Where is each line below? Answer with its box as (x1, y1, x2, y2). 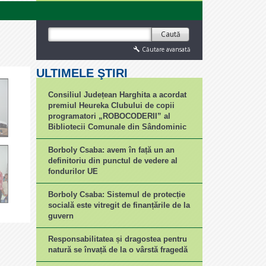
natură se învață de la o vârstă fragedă (48, 245, 188, 254)
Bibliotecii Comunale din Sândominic (48, 122, 186, 131)
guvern (48, 211, 74, 220)
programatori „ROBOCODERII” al (48, 112, 170, 121)
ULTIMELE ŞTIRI (36, 66, 128, 80)
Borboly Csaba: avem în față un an (48, 145, 175, 154)
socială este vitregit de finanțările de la (48, 201, 190, 210)
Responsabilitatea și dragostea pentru (48, 235, 187, 243)
